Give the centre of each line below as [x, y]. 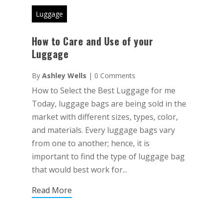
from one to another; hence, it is [90, 143]
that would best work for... [79, 169]
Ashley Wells [64, 75]
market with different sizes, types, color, [105, 117]
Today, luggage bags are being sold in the [109, 103]
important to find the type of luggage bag [108, 156]
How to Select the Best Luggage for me [103, 90]
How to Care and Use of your [92, 41]
